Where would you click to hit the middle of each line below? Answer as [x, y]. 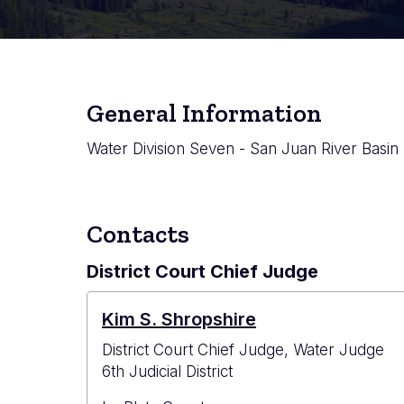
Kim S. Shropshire [179, 320]
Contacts [138, 234]
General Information [204, 114]
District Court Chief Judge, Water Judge [243, 350]
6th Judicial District [167, 372]
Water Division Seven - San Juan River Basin [243, 149]
